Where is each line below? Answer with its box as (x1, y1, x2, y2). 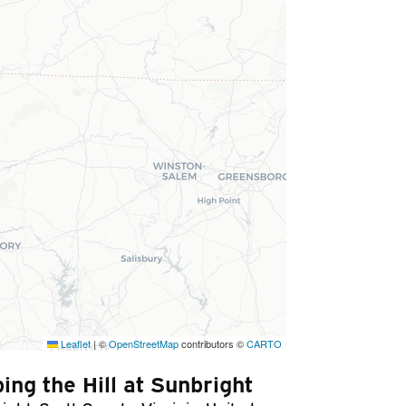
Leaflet (58, 335, 91, 351)
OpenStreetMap (109, 335, 179, 351)
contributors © (179, 335, 246, 351)
